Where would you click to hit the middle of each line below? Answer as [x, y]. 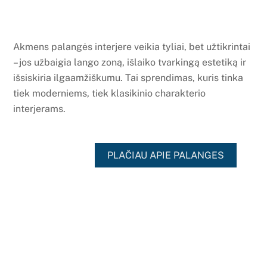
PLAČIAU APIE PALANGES [165, 155]
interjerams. [40, 109]
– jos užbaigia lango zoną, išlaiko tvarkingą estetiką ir [130, 63]
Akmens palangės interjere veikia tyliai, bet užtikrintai [132, 47]
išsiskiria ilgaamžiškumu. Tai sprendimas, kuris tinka [128, 78]
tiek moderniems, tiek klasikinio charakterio [110, 94]
